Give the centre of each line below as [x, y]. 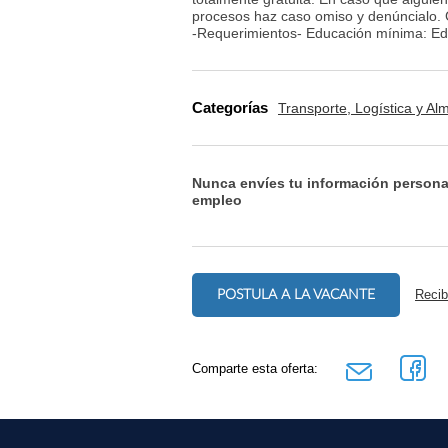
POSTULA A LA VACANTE [296, 295]
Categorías [230, 108]
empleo [217, 199]
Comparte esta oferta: [255, 368]
